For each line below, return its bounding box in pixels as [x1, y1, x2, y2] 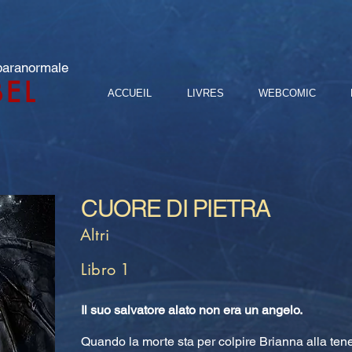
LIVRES [187, 87, 224, 99]
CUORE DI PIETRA [81, 195, 270, 222]
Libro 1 [81, 259, 130, 280]
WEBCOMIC [258, 87, 316, 99]
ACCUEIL [108, 87, 152, 99]
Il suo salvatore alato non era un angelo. [81, 302, 302, 317]
